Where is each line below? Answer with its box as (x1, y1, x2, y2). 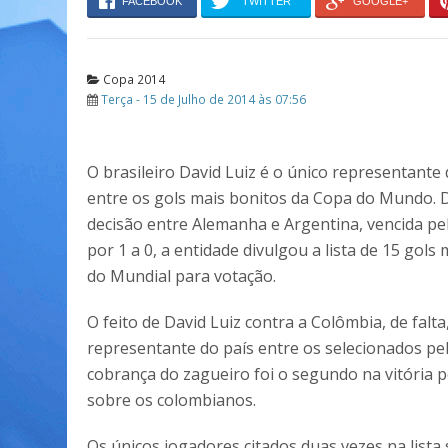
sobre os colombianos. (87, 389, 256, 411)
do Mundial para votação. (87, 265, 276, 287)
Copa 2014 (100, 71, 165, 87)
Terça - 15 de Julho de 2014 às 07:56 (101, 91, 306, 107)
